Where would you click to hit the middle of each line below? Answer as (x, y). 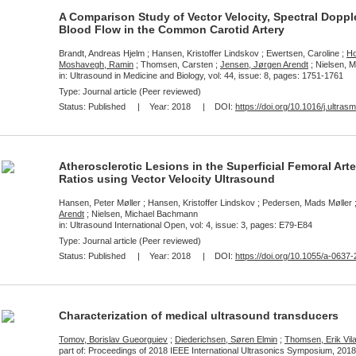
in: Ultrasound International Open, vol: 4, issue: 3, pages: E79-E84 (186, 225)
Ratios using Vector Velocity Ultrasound (167, 179)
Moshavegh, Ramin (96, 64)
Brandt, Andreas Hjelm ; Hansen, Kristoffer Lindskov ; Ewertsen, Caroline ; (203, 53)
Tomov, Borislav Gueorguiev (113, 339)
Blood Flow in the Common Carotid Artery (172, 29)
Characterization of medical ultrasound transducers (199, 315)
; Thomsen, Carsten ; (177, 64)
